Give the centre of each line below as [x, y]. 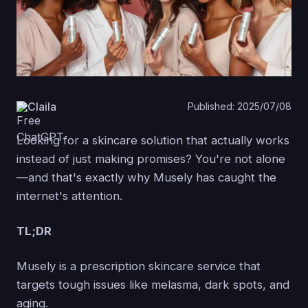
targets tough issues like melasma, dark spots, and [153, 284]
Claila [42, 106]
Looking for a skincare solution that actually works [153, 140]
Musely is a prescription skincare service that [139, 266]
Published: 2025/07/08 [240, 107]
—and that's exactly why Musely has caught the [146, 177]
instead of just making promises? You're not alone [151, 158]
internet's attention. [69, 196]
